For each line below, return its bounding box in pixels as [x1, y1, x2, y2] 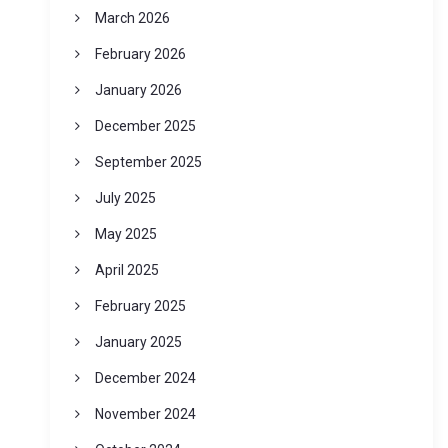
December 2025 [94, 118, 196, 135]
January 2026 [94, 82, 182, 99]
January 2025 [94, 334, 182, 351]
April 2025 [94, 262, 159, 279]
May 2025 [94, 226, 157, 243]
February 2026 [94, 46, 186, 63]
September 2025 [94, 154, 202, 171]
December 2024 [94, 370, 196, 387]
